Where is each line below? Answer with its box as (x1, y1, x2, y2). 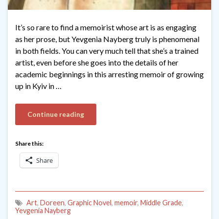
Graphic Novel (67, 198, 111, 207)
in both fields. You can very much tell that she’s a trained (15, 45, 198, 55)
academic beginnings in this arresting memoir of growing (15, 69, 204, 79)
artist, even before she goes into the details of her (15, 57, 178, 67)
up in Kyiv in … (15, 81, 62, 90)
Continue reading (27, 109, 84, 118)
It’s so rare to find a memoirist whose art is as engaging (15, 22, 197, 32)
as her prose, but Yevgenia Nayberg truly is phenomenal (15, 34, 199, 44)
